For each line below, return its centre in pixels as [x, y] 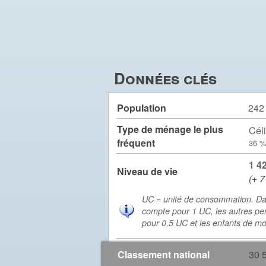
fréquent [136, 143]
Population [142, 108]
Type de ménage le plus [170, 129]
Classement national [164, 254]
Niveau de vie [147, 171]
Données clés [165, 78]
